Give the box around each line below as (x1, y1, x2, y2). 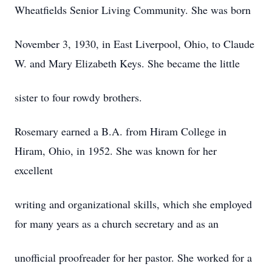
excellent (15, 163, 53, 177)
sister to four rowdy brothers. (15, 90, 142, 104)
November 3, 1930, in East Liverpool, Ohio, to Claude (15, 36, 254, 51)
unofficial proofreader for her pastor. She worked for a (15, 250, 252, 265)
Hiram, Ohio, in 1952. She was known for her (15, 143, 217, 158)
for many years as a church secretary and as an (15, 216, 219, 231)
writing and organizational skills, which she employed (15, 197, 252, 211)
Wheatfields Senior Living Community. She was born (15, 2, 251, 17)
